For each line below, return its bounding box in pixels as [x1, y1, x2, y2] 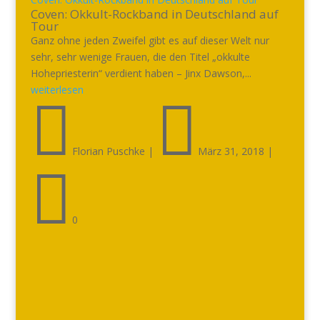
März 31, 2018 [197, 144, 264, 158]
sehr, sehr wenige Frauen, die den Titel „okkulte [30, 50, 250, 64]
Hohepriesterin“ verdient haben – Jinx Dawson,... [30, 66, 251, 80]
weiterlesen [30, 83, 84, 96]
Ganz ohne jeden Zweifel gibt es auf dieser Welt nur [30, 34, 269, 47]
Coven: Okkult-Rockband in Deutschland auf [30, 6, 279, 22]
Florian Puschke [71, 144, 145, 158]
